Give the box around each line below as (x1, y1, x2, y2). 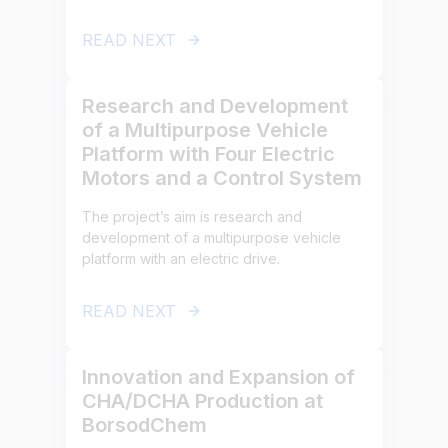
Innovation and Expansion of (81, 365, 355, 389)
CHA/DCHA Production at (81, 389, 323, 413)
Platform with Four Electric (81, 142, 335, 166)
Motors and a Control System (81, 166, 362, 190)
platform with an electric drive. (81, 250, 280, 267)
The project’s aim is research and (81, 208, 302, 225)
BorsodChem (81, 413, 207, 437)
